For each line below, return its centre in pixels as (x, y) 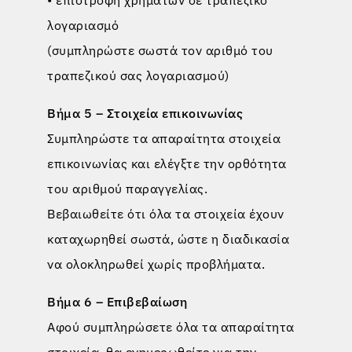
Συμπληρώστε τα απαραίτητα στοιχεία (164, 138)
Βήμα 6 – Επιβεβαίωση (117, 301)
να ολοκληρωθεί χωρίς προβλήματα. (156, 264)
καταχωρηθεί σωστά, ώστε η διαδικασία (168, 238)
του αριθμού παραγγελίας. (127, 188)
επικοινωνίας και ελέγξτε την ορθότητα (167, 163)
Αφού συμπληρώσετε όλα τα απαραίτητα (171, 326)
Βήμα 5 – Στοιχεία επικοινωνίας (145, 113)
